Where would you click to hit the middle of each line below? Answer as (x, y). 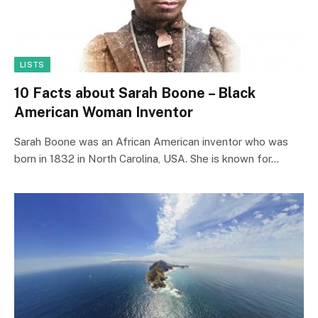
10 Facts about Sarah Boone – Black (135, 93)
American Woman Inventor (104, 112)
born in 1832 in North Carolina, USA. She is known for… (147, 158)
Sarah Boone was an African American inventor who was (151, 141)
